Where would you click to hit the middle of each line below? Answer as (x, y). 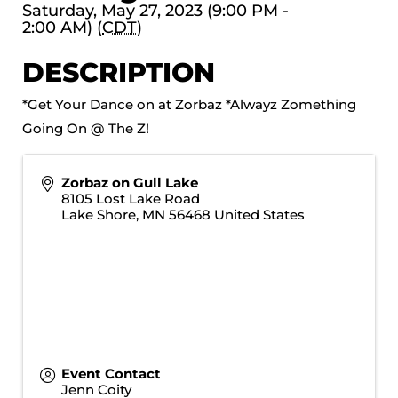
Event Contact (111, 373)
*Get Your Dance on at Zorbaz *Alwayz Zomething (189, 104)
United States (259, 214)
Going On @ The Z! (86, 128)
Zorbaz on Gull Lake (129, 182)
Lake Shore (98, 214)
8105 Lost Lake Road (130, 198)
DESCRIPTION (119, 72)
